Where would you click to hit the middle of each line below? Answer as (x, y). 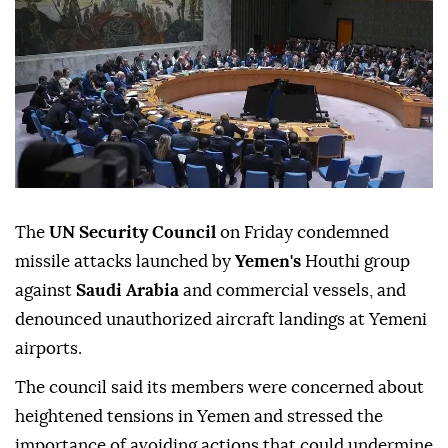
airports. (48, 349)
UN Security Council (130, 233)
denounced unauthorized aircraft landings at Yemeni (221, 320)
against (43, 291)
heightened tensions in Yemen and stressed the (199, 417)
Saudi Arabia (127, 291)
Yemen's (270, 262)
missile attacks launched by (125, 262)
